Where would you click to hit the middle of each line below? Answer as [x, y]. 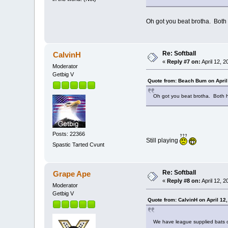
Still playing [163, 140]
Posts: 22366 [69, 134]
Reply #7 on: [184, 61]
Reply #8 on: [184, 181]
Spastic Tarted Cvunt [79, 144]
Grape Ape [72, 174]
